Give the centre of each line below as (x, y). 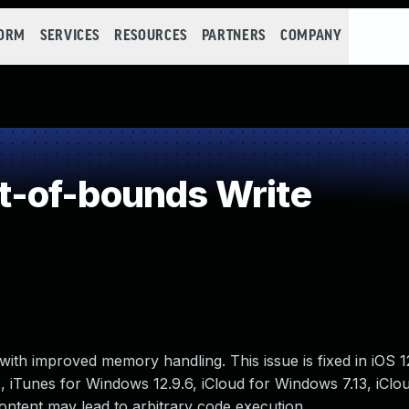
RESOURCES (151, 36)
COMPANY (311, 36)
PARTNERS (233, 36)
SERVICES (70, 36)
